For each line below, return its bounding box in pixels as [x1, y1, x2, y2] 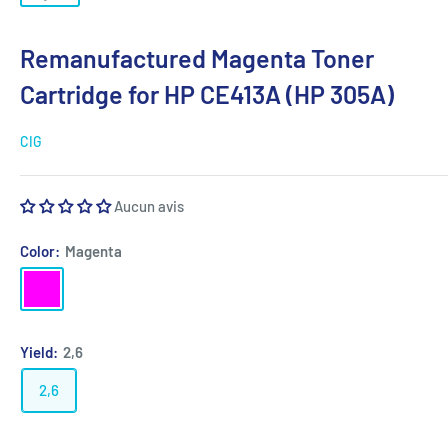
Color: [20, 242, 63, 261]
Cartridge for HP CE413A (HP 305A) [20, 79, 394, 110]
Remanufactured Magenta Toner [20, 43, 374, 74]
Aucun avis [114, 197, 184, 216]
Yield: [20, 343, 61, 362]
